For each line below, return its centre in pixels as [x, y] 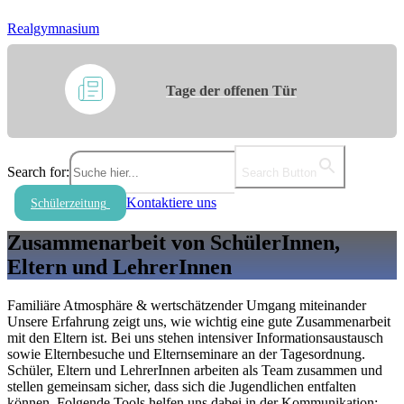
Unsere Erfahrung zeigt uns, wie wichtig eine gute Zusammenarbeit [199, 321]
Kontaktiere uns [171, 202]
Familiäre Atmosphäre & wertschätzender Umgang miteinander [187, 305]
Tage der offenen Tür [231, 91]
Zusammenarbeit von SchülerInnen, [174, 242]
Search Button [279, 172]
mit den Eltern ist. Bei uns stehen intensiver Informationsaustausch [195, 337]
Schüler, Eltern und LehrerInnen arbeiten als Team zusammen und [195, 370]
